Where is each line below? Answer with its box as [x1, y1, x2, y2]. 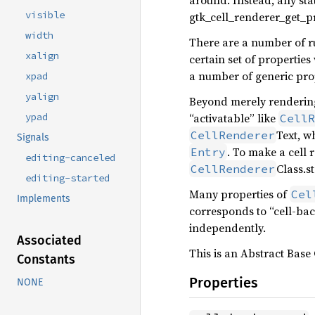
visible [25, 8, 65, 22]
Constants [17, 252, 75, 268]
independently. [189, 220, 266, 236]
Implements [17, 193, 70, 205]
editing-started [25, 172, 110, 185]
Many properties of [189, 186, 290, 202]
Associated [17, 233, 82, 249]
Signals [17, 131, 49, 144]
